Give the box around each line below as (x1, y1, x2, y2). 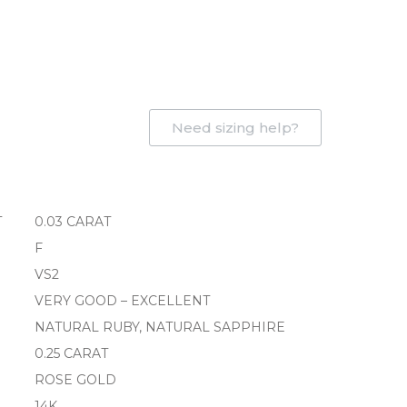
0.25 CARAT (35, 345, 109, 362)
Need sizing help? (172, 119, 300, 137)
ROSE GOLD (35, 372, 117, 389)
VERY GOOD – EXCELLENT (35, 293, 211, 310)
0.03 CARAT (35, 213, 112, 231)
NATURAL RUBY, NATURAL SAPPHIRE (35, 319, 286, 336)
